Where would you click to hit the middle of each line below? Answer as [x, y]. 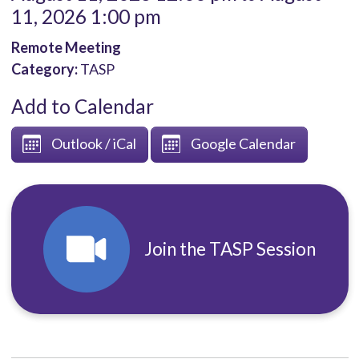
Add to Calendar [82, 107]
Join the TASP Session [230, 249]
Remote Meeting [66, 48]
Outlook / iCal [94, 144]
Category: [44, 69]
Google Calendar [243, 144]
